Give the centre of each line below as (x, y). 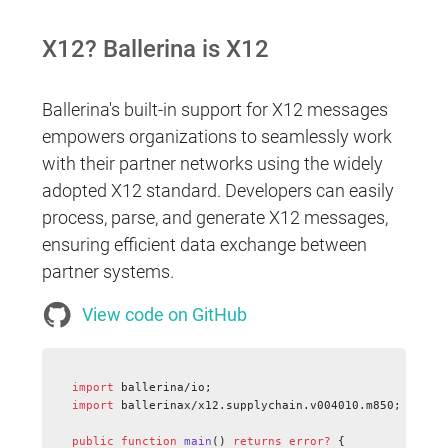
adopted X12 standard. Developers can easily (218, 190)
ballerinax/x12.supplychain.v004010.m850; (258, 404)
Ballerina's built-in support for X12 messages (215, 109)
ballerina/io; (163, 386)
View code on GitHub (165, 314)
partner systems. (108, 271)
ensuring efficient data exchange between (205, 244)
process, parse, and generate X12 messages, (215, 217)
